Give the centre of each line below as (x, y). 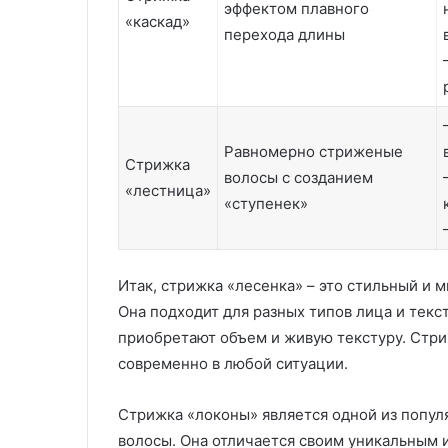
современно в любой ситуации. (233, 363)
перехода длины (284, 34)
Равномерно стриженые (313, 151)
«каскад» (157, 21)
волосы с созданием (298, 177)
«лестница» (168, 190)
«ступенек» (266, 203)
